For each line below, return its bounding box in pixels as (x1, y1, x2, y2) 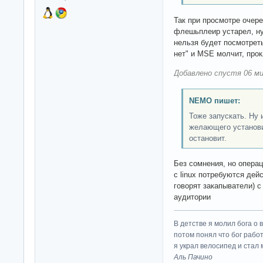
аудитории (174, 193, 211, 202)
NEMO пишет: (188, 96, 240, 105)
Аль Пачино (174, 253, 213, 262)
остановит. (188, 133, 227, 143)
